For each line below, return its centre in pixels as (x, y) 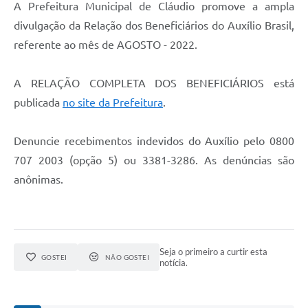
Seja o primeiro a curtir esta (214, 252)
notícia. (174, 263)
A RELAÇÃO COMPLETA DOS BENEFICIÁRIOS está (154, 84)
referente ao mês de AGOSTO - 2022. (106, 45)
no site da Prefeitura (113, 103)
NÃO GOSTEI (127, 257)
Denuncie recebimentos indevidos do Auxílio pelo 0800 (154, 141)
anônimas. (38, 180)
